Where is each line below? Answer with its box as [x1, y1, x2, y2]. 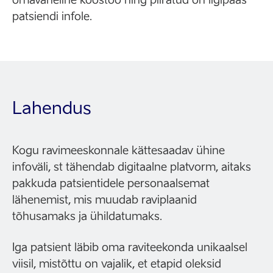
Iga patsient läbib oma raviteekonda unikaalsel [12, 241, 247, 253]
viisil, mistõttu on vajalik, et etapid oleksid [12, 257, 221, 270]
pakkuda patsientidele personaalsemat [12, 177, 210, 190]
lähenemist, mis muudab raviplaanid [12, 193, 197, 206]
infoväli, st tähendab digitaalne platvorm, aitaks [12, 160, 251, 173]
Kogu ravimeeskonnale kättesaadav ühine [12, 144, 225, 157]
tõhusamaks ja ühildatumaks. [12, 210, 162, 222]
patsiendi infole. [12, 10, 92, 23]
